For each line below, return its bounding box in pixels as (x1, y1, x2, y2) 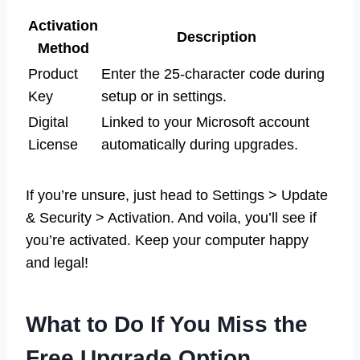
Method (37, 39, 89, 56)
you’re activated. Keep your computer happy (26, 231, 309, 248)
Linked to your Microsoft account (101, 113, 309, 130)
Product (28, 65, 78, 82)
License (28, 136, 78, 153)
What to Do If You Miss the (26, 311, 308, 337)
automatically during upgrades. (101, 136, 298, 153)
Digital (28, 113, 68, 130)
